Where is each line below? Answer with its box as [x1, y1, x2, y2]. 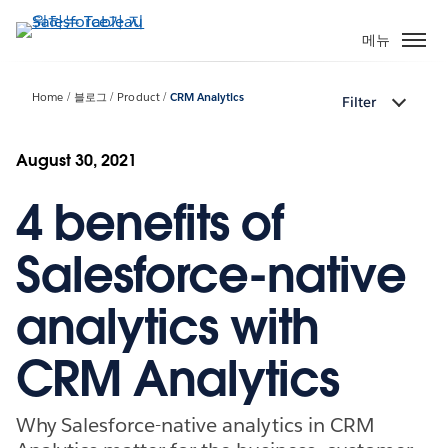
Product [117, 90, 160, 106]
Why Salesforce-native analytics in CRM [16, 411, 374, 438]
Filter [342, 93, 376, 112]
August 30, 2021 [16, 149, 138, 171]
